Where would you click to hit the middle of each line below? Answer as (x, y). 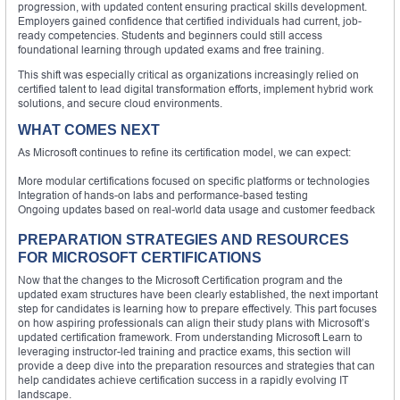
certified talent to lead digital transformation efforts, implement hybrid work (196, 88)
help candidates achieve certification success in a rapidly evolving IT (183, 379)
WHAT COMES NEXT (89, 129)
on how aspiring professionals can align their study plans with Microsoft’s (194, 322)
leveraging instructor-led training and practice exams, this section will (184, 351)
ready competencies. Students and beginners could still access (170, 35)
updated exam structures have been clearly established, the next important (198, 294)
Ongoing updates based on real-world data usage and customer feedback (196, 209)
